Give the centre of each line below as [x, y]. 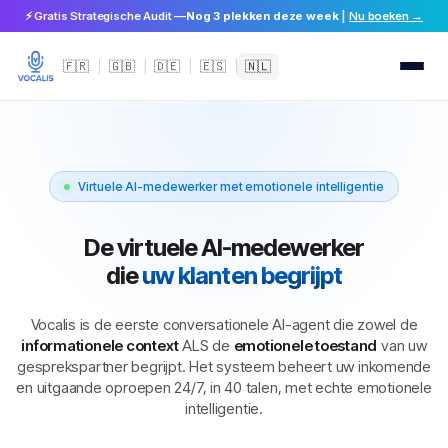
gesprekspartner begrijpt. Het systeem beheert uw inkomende [224, 366]
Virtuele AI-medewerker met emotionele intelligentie [231, 186]
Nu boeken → [386, 16]
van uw [402, 345]
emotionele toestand [305, 345]
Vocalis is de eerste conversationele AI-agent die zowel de [224, 324]
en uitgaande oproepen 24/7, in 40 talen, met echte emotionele [224, 387]
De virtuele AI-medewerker [224, 247]
